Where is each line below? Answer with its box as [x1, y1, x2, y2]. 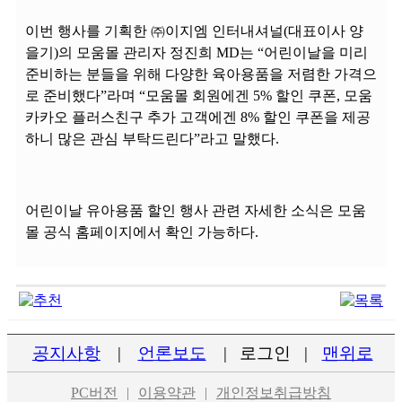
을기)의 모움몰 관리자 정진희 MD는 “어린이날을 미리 [25, 45, 368, 60]
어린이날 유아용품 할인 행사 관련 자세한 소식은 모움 [25, 203, 366, 218]
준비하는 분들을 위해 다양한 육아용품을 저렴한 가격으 [25, 66, 377, 82]
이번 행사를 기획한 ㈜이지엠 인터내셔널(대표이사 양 [25, 23, 363, 39]
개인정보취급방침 [216, 385, 331, 400]
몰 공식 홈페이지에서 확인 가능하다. [25, 224, 258, 240]
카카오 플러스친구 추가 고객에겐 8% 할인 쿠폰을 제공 [25, 109, 371, 125]
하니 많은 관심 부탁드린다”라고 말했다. [25, 131, 279, 146]
